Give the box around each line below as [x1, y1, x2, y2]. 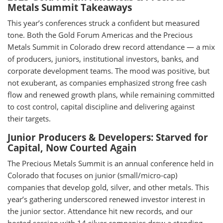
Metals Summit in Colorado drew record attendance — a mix [7, 42, 215, 52]
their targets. [7, 113, 51, 123]
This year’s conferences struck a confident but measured [7, 18, 200, 28]
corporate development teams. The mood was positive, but [7, 66, 210, 76]
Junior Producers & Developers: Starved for [7, 131, 208, 144]
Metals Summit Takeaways [7, 1, 132, 14]
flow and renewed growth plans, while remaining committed [7, 90, 215, 100]
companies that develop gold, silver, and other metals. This [7, 182, 209, 192]
